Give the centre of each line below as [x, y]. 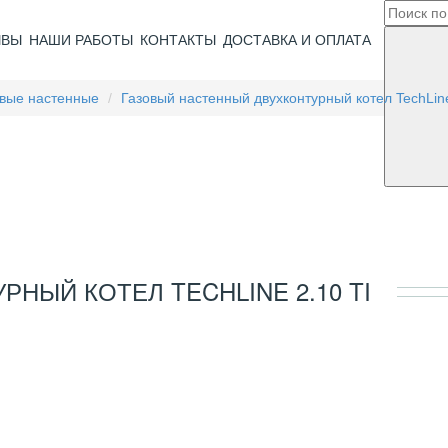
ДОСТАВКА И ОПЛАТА [296, 40]
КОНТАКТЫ [177, 40]
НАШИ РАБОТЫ [80, 40]
